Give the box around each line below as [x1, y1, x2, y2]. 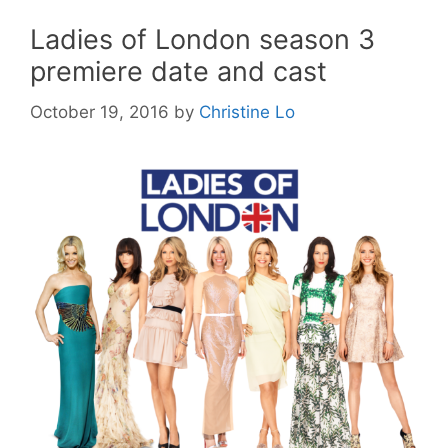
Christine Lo [199, 101, 295, 122]
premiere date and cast [30, 55, 327, 88]
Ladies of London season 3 [30, 23, 375, 56]
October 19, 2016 [30, 101, 169, 122]
